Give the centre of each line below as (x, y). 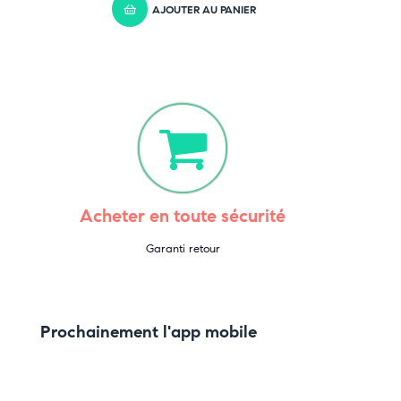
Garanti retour (183, 249)
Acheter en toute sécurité (183, 217)
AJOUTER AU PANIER (204, 9)
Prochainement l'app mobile (148, 332)
